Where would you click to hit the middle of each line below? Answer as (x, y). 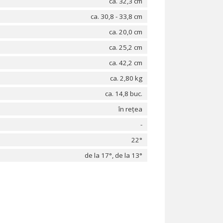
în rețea (130, 109)
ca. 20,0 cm (126, 32)
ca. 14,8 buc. (124, 94)
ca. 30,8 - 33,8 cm (116, 16)
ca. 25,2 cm (126, 47)
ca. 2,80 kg (126, 78)
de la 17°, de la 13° (113, 155)
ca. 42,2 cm (126, 63)
